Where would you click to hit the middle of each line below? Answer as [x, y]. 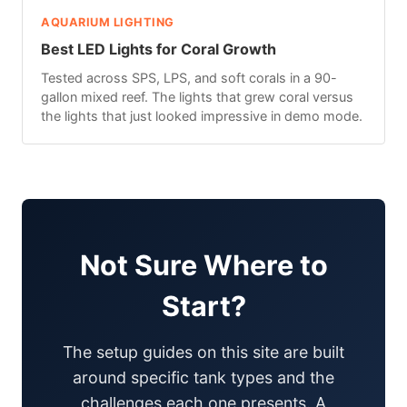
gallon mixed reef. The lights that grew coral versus [197, 96]
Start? [203, 305]
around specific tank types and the [203, 377]
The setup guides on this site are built [203, 352]
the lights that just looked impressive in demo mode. [202, 115]
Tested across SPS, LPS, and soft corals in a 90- [189, 77]
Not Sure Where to [203, 264]
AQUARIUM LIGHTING [108, 22]
